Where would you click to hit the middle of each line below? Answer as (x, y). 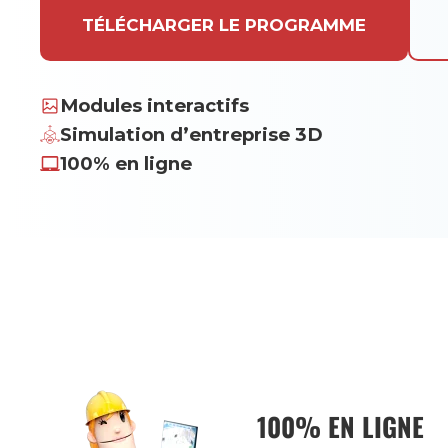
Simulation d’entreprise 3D (191, 134)
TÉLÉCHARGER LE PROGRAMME (224, 25)
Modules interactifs (154, 105)
